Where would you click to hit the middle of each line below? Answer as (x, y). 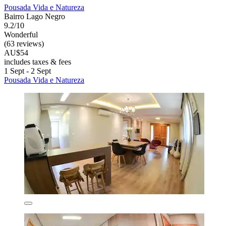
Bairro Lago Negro (35, 17)
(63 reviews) (24, 44)
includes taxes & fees (38, 62)
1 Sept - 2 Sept (27, 71)
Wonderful (21, 35)
